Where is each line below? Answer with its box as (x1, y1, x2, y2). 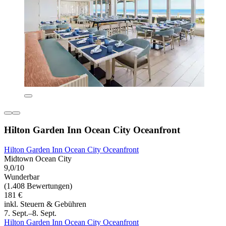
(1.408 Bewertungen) (4, 181, 72, 190)
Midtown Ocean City (4, 154, 72, 163)
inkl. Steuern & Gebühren (4, 199, 86, 208)
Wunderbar (4, 172, 39, 181)
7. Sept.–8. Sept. (4, 208, 56, 217)
